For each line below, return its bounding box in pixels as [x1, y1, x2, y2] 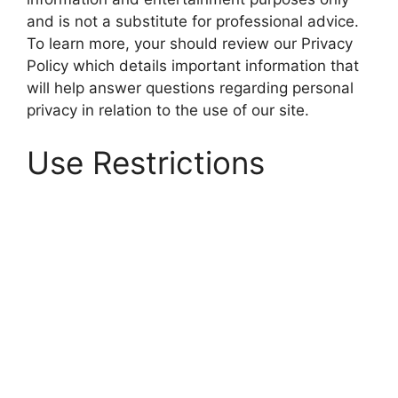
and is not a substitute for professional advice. [27, 12, 359, 30]
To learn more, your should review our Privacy [27, 34, 353, 52]
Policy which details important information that [27, 56, 359, 75]
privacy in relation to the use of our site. [27, 100, 309, 119]
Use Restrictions [27, 144, 265, 182]
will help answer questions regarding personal [27, 78, 354, 97]
